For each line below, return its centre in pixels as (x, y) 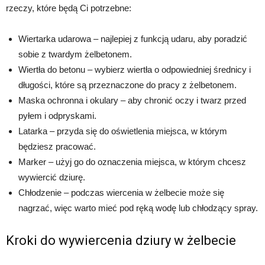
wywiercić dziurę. (52, 177)
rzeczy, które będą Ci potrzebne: (69, 8)
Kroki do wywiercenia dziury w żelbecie (121, 241)
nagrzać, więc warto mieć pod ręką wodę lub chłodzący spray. (138, 208)
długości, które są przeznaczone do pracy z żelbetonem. (127, 85)
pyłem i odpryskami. (57, 116)
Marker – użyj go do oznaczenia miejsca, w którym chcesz (132, 162)
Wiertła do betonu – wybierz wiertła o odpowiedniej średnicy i (135, 70)
